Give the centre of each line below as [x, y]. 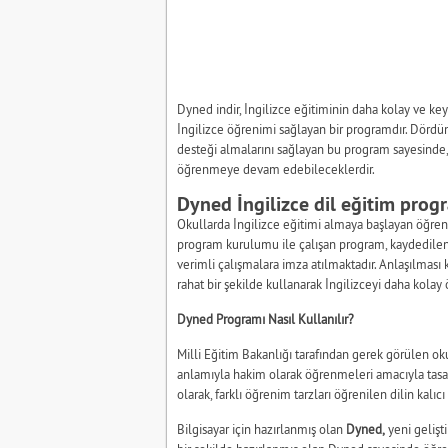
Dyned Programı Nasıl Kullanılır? [265, 319]
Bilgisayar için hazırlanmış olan [261, 429]
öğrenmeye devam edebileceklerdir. [276, 169]
